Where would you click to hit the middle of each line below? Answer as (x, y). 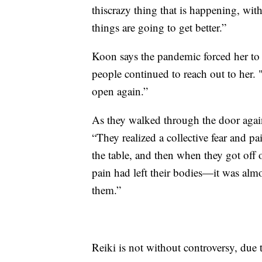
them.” (106, 190)
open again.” (120, 91)
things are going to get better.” (159, 27)
